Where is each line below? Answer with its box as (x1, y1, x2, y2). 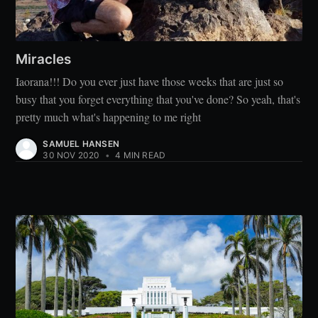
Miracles (16, 51, 72, 68)
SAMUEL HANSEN (43, 138, 119, 149)
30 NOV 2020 (43, 149, 100, 160)
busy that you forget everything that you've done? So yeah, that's (16, 91, 301, 106)
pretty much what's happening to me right (16, 109, 202, 124)
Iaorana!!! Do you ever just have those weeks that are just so (16, 73, 284, 89)
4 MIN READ (113, 149, 166, 160)
